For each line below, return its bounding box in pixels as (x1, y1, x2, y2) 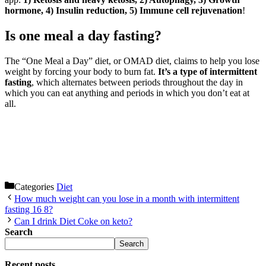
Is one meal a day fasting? (5, 28, 161, 43)
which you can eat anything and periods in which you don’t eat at (5, 87, 249, 98)
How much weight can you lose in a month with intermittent (14, 193, 239, 204)
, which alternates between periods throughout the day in (31, 77, 243, 87)
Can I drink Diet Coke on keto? (14, 216, 132, 226)
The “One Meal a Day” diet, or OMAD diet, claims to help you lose (5, 55, 259, 66)
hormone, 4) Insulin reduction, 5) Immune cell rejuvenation (5, 5, 242, 16)
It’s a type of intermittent (158, 66, 257, 77)
